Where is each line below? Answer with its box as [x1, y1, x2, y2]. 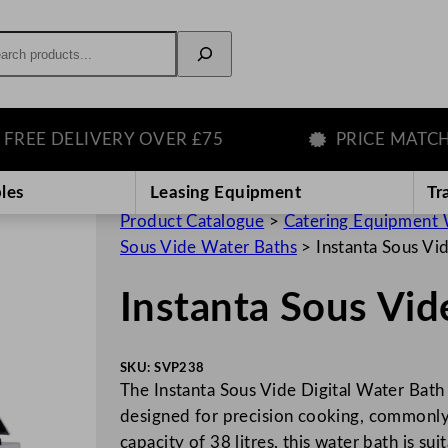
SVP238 [154, 362, 205, 375]
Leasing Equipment [149, 183, 302, 201]
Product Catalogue [120, 212, 265, 230]
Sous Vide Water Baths [120, 238, 297, 256]
